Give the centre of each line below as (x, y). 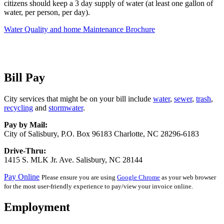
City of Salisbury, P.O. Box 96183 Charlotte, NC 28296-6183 (101, 133)
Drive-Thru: (25, 150)
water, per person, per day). (47, 12)
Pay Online (22, 176)
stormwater (66, 107)
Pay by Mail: (26, 124)
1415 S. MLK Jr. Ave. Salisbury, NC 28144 (73, 159)
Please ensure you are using (79, 177)
